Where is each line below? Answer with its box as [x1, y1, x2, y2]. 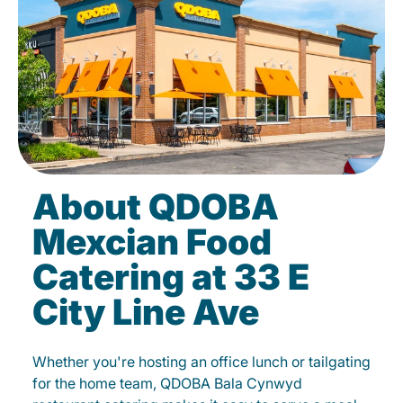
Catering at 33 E [32, 255, 309, 298]
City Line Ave [32, 291, 259, 333]
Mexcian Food [32, 220, 272, 263]
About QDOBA [32, 185, 279, 228]
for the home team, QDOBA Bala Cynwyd [32, 374, 302, 392]
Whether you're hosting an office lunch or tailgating [32, 353, 371, 371]
